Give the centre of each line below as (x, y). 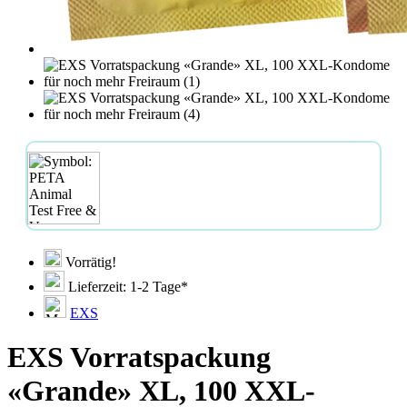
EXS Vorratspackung (139, 357)
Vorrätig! (89, 262)
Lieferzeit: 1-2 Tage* (126, 287)
